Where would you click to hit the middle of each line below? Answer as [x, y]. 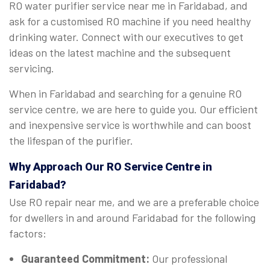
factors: [28, 234]
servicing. [33, 68]
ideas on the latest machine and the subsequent [120, 53]
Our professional [190, 259]
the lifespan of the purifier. [72, 141]
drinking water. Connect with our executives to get [126, 37]
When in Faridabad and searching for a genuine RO [125, 94]
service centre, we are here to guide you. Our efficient [133, 109]
